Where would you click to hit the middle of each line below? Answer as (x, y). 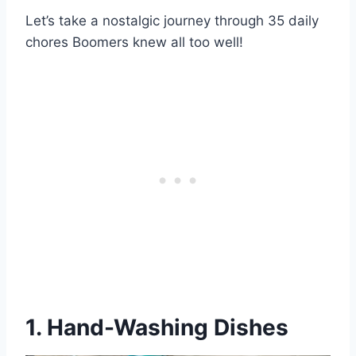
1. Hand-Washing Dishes (157, 328)
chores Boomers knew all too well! (134, 43)
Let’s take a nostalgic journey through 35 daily (172, 21)
